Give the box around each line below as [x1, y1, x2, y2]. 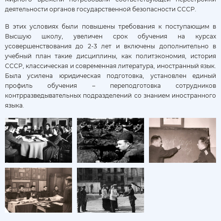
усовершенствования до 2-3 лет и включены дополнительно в [5, 42, 216, 50]
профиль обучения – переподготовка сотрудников [5, 81, 216, 89]
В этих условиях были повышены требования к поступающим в [5, 22, 216, 30]
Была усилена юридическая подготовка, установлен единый [5, 72, 216, 79]
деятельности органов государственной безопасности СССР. [5, 5, 196, 13]
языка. [5, 101, 24, 109]
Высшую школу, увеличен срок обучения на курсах [5, 32, 216, 40]
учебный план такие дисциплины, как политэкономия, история [5, 52, 216, 60]
